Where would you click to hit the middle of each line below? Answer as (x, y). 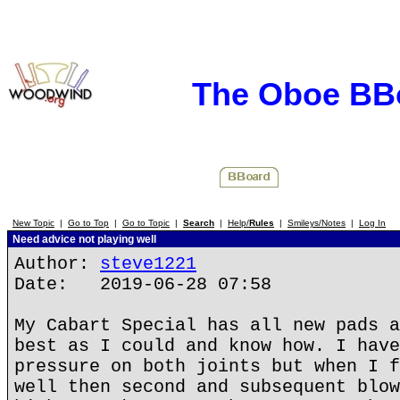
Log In (372, 223)
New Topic (33, 223)
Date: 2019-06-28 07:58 (143, 284)
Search (199, 223)
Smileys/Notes (317, 223)
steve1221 (148, 264)
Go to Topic (146, 223)
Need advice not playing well (83, 239)
